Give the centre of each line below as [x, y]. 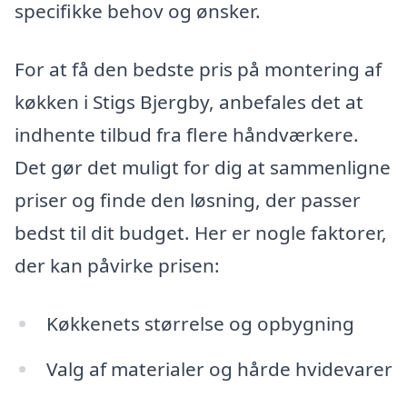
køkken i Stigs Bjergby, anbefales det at [189, 102]
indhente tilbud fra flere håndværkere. [187, 135]
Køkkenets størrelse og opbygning [200, 323]
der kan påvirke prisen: [117, 266]
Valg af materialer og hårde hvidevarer [219, 368]
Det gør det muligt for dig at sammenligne [203, 168]
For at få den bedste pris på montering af [198, 69]
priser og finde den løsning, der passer [188, 200]
